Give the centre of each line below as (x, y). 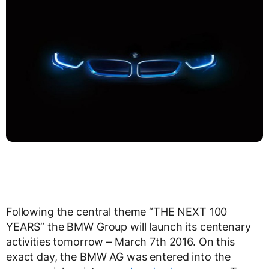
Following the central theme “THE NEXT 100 (117, 211)
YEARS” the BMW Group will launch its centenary (128, 226)
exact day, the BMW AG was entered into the (119, 256)
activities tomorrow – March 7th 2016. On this (120, 241)
